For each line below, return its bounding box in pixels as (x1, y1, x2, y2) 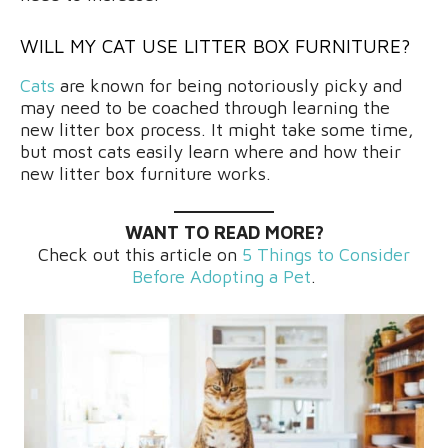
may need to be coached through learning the (20, 96, 390, 118)
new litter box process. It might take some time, (20, 118, 414, 140)
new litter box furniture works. (20, 162, 271, 184)
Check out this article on (38, 243, 242, 265)
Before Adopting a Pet (132, 265, 311, 287)
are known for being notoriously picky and (55, 74, 402, 96)
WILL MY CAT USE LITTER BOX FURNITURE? (20, 34, 410, 57)
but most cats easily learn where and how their (20, 140, 401, 162)
